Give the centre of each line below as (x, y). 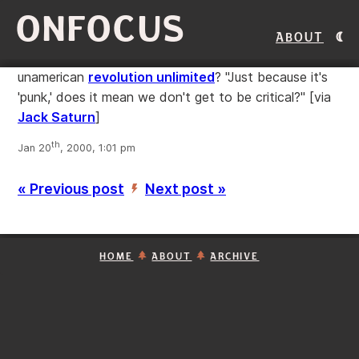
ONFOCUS (101, 29)
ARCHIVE (235, 257)
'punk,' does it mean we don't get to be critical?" (163, 97)
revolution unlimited (151, 77)
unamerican (53, 77)
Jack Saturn (56, 117)
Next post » (186, 189)
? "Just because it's (271, 77)
